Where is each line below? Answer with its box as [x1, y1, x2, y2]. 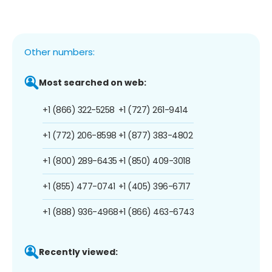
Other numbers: [24, 45, 95, 58]
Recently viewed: [39, 245, 118, 258]
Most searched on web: [39, 76, 146, 89]
